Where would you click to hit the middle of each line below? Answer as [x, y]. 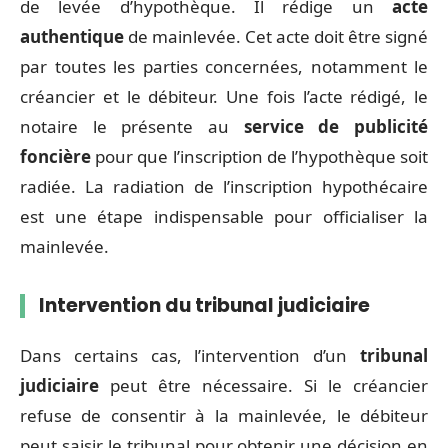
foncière [55, 156]
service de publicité [336, 126]
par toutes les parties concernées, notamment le [224, 66]
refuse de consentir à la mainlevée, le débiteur [224, 415]
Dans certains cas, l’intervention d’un [190, 355]
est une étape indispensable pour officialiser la [224, 216]
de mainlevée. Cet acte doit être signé [276, 36]
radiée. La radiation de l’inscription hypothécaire [224, 186]
